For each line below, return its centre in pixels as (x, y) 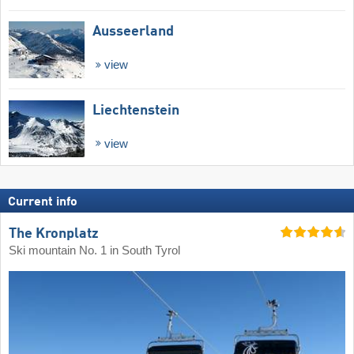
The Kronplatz (54, 233)
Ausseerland (133, 31)
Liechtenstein (136, 110)
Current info (43, 203)
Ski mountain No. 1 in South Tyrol (94, 250)
